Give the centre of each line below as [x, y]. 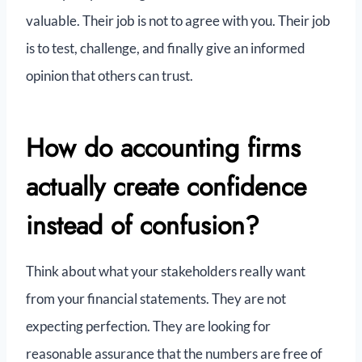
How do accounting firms [163, 148]
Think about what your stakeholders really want [166, 271]
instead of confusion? [143, 226]
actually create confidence [166, 187]
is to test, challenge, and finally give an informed [166, 48]
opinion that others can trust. [109, 76]
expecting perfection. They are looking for [148, 326]
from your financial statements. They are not [156, 299]
